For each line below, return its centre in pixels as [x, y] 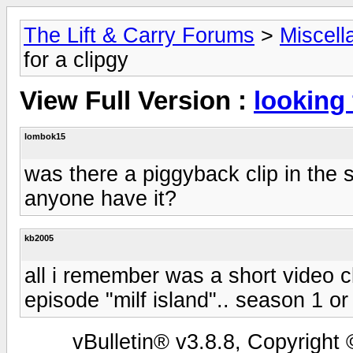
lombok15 [45, 136]
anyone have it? [100, 198]
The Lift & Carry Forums [139, 35]
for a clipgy [76, 60]
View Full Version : [137, 101]
